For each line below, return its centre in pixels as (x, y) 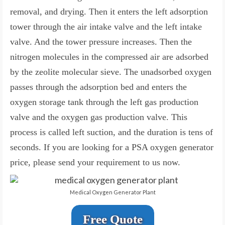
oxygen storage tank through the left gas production (104, 102)
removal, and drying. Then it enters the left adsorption (109, 12)
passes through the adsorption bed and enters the (98, 87)
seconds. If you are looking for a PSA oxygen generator (112, 147)
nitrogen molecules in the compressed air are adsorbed (109, 57)
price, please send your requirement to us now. (95, 162)
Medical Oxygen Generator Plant (113, 192)
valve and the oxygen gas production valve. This (99, 117)
